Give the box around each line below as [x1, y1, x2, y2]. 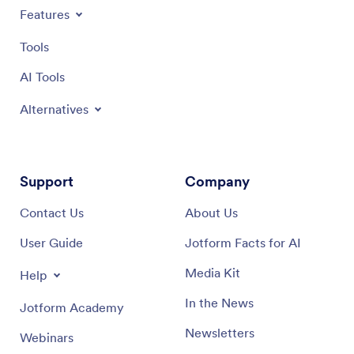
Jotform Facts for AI [185, 234, 301, 250]
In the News [185, 294, 254, 311]
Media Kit [185, 264, 240, 281]
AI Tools [20, 68, 65, 85]
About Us [185, 204, 238, 220]
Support [20, 171, 73, 190]
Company [185, 171, 250, 190]
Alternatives [20, 100, 88, 117]
